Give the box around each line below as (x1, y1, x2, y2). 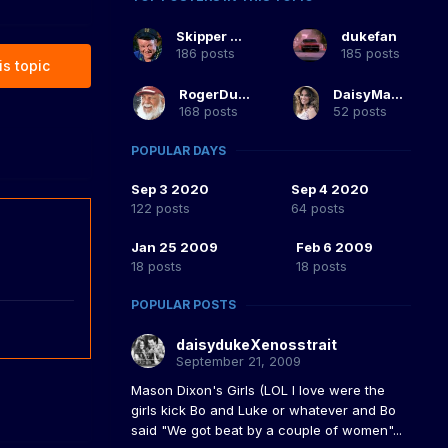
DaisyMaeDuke (391, 85, 404, 102)
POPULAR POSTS (131, 297, 236, 313)
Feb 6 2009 (296, 239, 373, 256)
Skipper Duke (229, 27, 242, 44)
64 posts (291, 200, 345, 217)
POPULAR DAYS (131, 142, 226, 158)
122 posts (131, 200, 190, 217)
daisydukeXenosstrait (176, 336, 337, 354)
